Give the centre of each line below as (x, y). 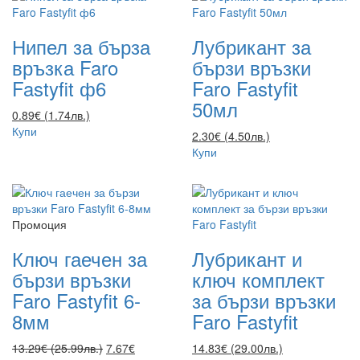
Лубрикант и (247, 258)
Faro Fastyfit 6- (76, 300)
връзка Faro (65, 67)
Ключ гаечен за (80, 258)
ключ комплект (258, 279)
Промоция (39, 224)
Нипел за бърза (81, 46)
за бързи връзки (264, 300)
